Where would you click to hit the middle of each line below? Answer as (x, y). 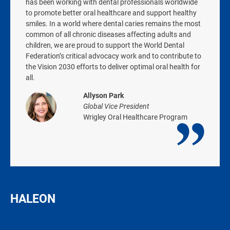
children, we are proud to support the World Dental (105, 45)
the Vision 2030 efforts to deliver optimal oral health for (113, 67)
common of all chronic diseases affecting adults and (108, 34)
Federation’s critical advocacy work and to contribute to (113, 56)
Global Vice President (116, 106)
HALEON (33, 199)
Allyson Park (103, 95)
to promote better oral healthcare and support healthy (111, 13)
